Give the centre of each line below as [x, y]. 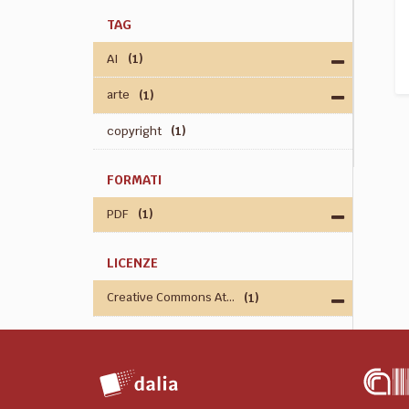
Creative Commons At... [171, 298]
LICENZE [132, 263]
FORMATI [134, 179]
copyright [134, 131]
